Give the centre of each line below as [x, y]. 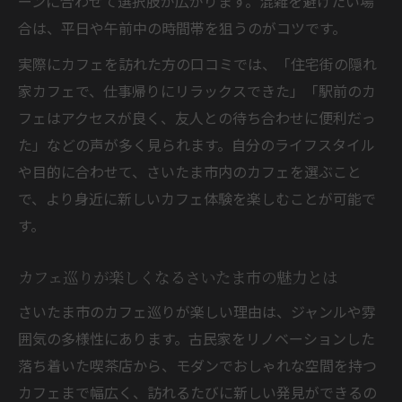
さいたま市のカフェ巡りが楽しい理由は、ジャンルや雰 [197, 311]
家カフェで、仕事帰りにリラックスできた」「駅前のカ [197, 90]
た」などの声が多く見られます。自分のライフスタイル [197, 144]
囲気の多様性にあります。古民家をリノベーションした [197, 338]
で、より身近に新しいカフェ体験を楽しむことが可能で [197, 198]
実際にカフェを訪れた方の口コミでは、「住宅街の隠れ [197, 63]
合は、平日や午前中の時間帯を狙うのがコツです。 [182, 27]
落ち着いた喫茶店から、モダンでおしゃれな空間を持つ [197, 365]
